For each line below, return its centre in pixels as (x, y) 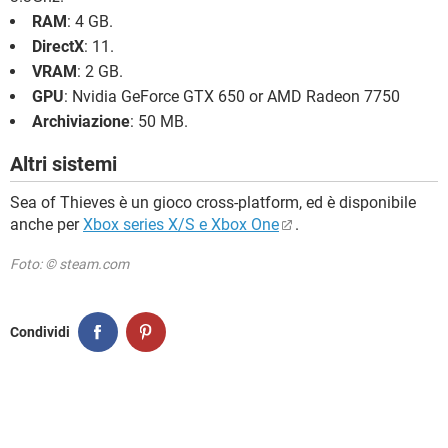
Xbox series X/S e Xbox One (181, 225)
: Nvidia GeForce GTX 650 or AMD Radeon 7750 (232, 97)
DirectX (58, 47)
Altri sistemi (63, 164)
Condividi (40, 331)
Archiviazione (81, 122)
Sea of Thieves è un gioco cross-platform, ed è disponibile (213, 203)
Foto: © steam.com (69, 264)
